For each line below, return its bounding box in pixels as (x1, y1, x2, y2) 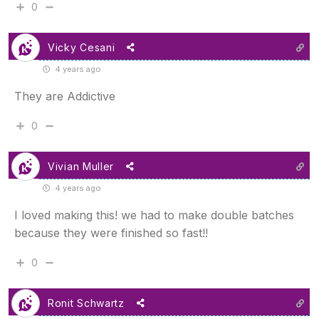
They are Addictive (14, 89, 115, 104)
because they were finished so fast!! (14, 226, 208, 241)
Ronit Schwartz (48, 297, 125, 310)
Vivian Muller (48, 160, 115, 173)
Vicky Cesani (48, 41, 115, 54)
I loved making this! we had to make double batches (14, 208, 294, 223)
